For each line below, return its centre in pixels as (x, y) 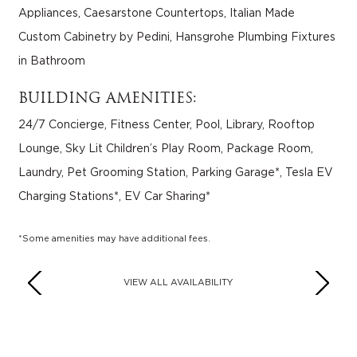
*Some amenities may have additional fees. (115, 238)
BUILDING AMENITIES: (108, 99)
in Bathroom (52, 61)
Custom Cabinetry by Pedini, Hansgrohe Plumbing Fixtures (177, 37)
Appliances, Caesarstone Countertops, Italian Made (157, 13)
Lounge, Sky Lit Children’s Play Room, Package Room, (166, 149)
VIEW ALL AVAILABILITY (178, 282)
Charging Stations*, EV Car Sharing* (115, 196)
